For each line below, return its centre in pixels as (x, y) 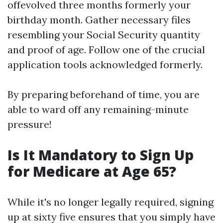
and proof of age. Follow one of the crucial (106, 50)
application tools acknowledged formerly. (105, 64)
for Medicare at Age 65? (92, 171)
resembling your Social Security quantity (104, 35)
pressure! (30, 124)
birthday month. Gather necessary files (99, 20)
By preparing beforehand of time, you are (104, 94)
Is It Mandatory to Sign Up (101, 155)
